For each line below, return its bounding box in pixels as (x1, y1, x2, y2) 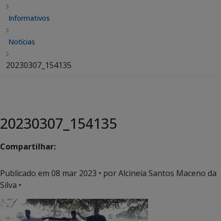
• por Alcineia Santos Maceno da (97, 168, 217, 179)
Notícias (8, 37, 35, 46)
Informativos (8, 13, 50, 23)
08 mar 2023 (51, 168, 97, 179)
